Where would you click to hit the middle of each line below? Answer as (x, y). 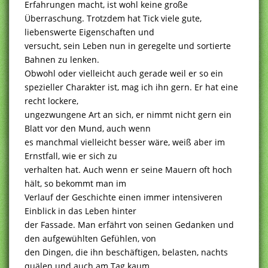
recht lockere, (51, 100)
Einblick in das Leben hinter (80, 211)
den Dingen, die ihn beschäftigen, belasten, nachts (126, 252)
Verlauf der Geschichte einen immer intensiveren (124, 197)
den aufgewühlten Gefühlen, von (90, 238)
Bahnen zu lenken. (62, 59)
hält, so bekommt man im (75, 183)
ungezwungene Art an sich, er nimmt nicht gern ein (128, 114)
